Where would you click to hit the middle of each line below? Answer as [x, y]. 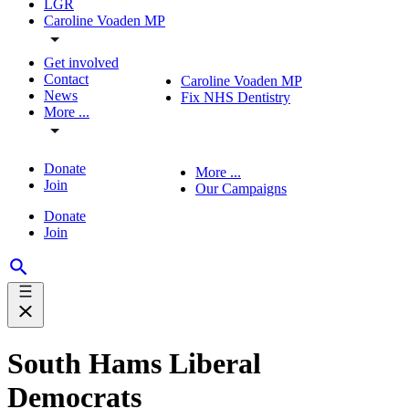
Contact [66, 79]
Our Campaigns [241, 189]
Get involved [81, 62]
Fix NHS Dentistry [236, 97]
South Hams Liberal [134, 364]
